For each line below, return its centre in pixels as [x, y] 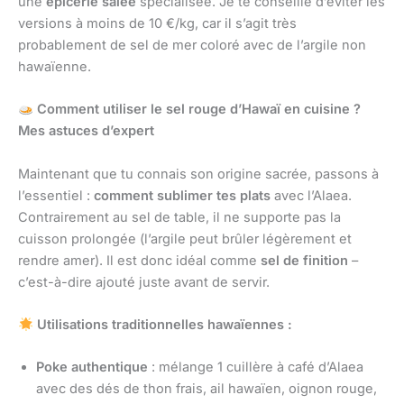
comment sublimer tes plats [182, 195]
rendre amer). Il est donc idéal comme [139, 260]
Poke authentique [92, 367]
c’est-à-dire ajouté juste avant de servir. [144, 282]
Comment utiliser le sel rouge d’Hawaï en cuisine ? [197, 110]
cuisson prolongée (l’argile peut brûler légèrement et [185, 239]
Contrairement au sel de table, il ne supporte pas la [179, 217]
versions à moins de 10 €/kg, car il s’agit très [157, 24]
